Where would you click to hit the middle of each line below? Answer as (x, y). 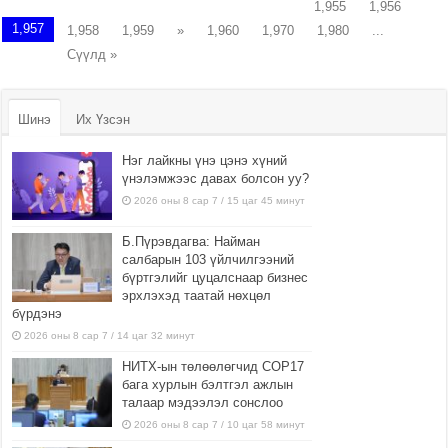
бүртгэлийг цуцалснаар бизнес (215, 278)
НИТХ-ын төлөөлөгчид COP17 (213, 367)
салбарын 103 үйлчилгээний (208, 260)
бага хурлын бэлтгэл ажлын (208, 385)
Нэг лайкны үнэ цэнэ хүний (205, 161)
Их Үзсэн (103, 120)
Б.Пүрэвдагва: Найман (191, 242)
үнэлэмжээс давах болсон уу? (216, 179)
